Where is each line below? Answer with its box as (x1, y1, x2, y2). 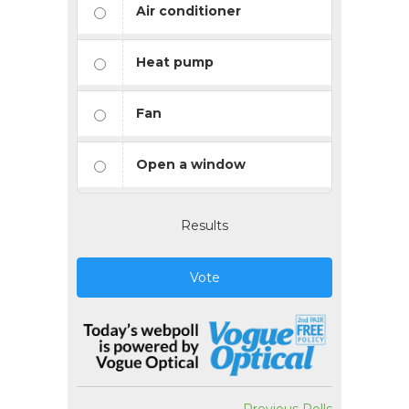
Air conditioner (136, 2, 241, 19)
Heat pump (136, 53, 214, 70)
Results (181, 216, 228, 234)
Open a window (136, 155, 246, 173)
